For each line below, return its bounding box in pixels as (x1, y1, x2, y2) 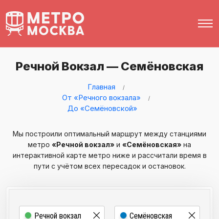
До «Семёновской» (67, 104, 137, 113)
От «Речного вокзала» (62, 93, 141, 102)
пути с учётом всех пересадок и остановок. (33, 162, 186, 170)
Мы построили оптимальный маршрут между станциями (13, 130, 206, 138)
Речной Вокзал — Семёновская (16, 59, 203, 73)
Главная (87, 82, 115, 91)
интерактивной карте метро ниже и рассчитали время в (12, 151, 207, 159)
